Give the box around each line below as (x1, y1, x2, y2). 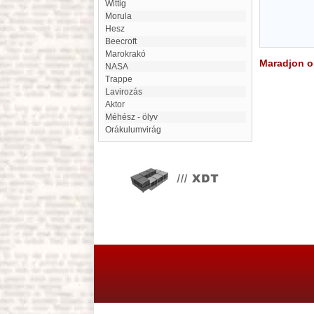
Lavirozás (110, 87, 142, 97)
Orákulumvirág (111, 125, 161, 135)
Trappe (110, 74, 132, 84)
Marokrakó (112, 49, 146, 59)
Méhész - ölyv (112, 112, 158, 122)
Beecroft (111, 36, 137, 46)
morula (112, 11, 132, 21)
